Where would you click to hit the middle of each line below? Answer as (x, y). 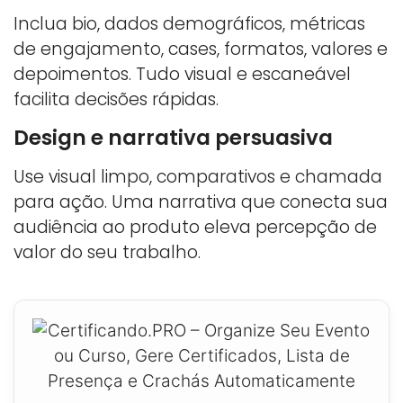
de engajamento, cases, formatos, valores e (201, 49)
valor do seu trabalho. (107, 252)
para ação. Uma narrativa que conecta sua (201, 201)
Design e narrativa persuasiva (173, 137)
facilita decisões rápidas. (116, 100)
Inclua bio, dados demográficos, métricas (189, 24)
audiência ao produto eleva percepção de (195, 227)
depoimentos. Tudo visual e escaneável (182, 75)
